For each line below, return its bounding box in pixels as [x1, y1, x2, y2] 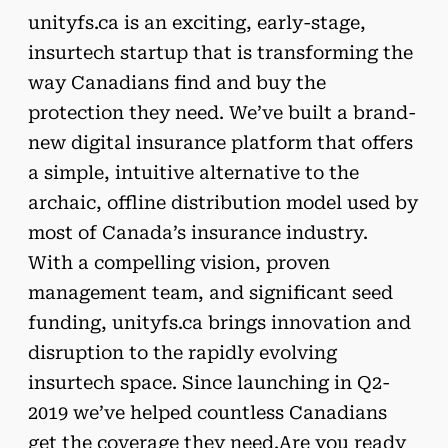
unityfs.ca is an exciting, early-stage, [28, 12, 366, 33]
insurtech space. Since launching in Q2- [28, 372, 390, 393]
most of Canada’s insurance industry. [28, 222, 368, 243]
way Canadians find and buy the [28, 72, 326, 93]
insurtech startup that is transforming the [28, 42, 413, 63]
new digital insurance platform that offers [28, 132, 413, 153]
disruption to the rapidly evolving [28, 342, 337, 363]
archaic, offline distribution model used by [28, 192, 418, 213]
